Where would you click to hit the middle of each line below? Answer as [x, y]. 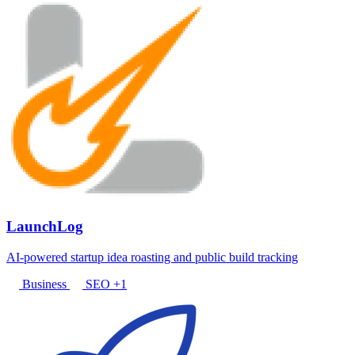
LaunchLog [45, 227]
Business [44, 284]
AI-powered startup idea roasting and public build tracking [152, 258]
